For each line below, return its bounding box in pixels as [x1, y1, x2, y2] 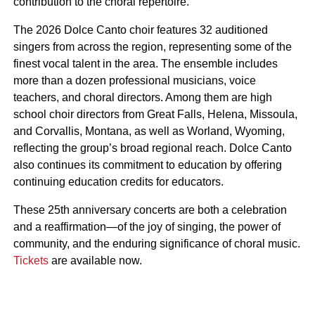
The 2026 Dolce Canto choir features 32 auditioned [13, 24, 268, 36]
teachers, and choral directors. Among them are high [13, 91, 272, 103]
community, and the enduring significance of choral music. [13, 238, 300, 250]
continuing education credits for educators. [13, 176, 224, 188]
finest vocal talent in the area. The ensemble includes [13, 58, 278, 70]
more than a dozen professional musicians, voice [13, 75, 256, 86]
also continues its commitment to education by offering [13, 159, 282, 171]
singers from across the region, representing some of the [13, 41, 292, 53]
